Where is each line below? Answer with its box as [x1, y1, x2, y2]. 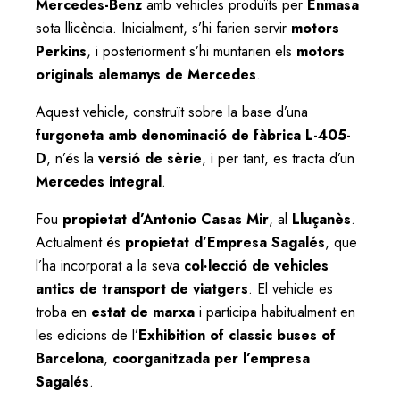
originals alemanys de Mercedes [36, 63, 256, 85]
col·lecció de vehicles [184, 254, 329, 276]
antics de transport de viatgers [36, 278, 248, 299]
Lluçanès [292, 208, 351, 229]
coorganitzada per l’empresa [112, 347, 310, 369]
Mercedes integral [36, 171, 162, 192]
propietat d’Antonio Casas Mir [62, 208, 269, 229]
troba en [36, 301, 91, 322]
